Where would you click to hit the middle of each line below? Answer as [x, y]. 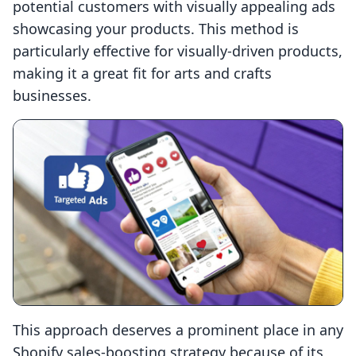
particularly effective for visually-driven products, [178, 51]
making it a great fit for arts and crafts [142, 74]
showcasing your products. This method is [156, 29]
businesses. [52, 96]
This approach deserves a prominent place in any [178, 330]
